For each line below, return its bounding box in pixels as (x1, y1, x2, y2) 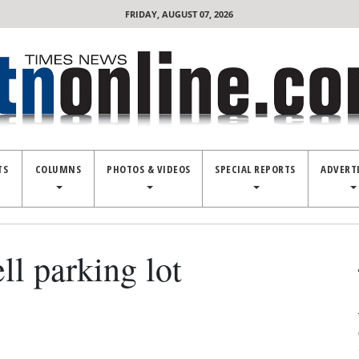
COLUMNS (34, 162, 82, 176)
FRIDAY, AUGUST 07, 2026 (125, 8, 234, 20)
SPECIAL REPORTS (215, 162, 296, 176)
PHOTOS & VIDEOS (107, 162, 191, 176)
